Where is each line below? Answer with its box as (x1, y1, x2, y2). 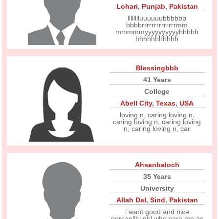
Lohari (116, 2, 138, 10)
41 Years (143, 76, 171, 84)
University (140, 184, 174, 192)
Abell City (120, 99, 153, 107)
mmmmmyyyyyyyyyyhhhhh (115, 28, 199, 36)
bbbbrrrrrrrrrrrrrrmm (126, 21, 188, 29)
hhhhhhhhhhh (135, 35, 179, 43)
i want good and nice (125, 208, 189, 216)
